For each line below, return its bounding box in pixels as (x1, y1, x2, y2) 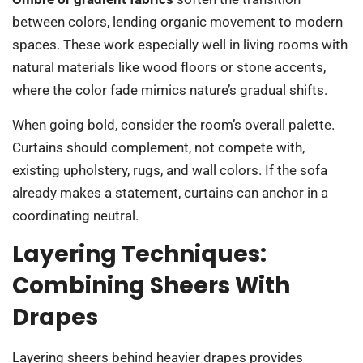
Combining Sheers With (12, 269, 290, 301)
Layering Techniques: (12, 237, 267, 270)
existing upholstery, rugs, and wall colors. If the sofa (12, 161, 327, 178)
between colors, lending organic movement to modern (12, 14, 343, 31)
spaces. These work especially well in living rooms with (12, 36, 348, 53)
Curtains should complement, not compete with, (12, 139, 305, 156)
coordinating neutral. (12, 207, 139, 224)
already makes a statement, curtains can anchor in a (12, 184, 328, 201)
